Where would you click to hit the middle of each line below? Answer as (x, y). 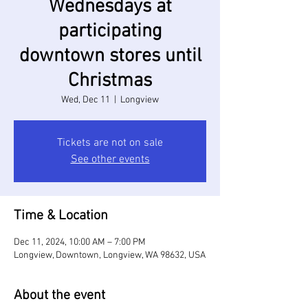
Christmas (110, 81)
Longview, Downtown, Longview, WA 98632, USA (110, 255)
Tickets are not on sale (110, 143)
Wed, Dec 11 (86, 100)
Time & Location (61, 216)
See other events (110, 159)
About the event (59, 296)
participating (110, 32)
